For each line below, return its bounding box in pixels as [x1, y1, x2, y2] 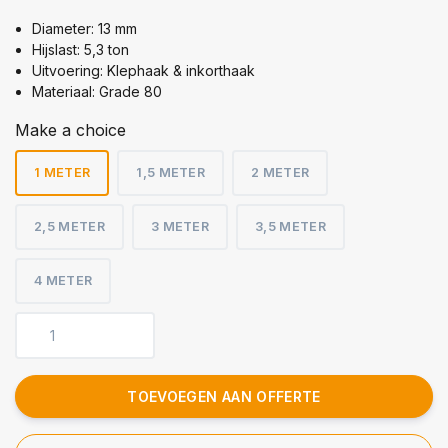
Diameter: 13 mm [32, 19, 137, 37]
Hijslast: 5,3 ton [32, 40, 129, 58]
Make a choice [15, 119, 126, 140]
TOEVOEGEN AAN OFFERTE [127, 387, 321, 405]
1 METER [34, 164, 91, 180]
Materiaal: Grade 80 [32, 82, 162, 100]
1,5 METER [136, 164, 206, 180]
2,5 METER [34, 218, 105, 234]
